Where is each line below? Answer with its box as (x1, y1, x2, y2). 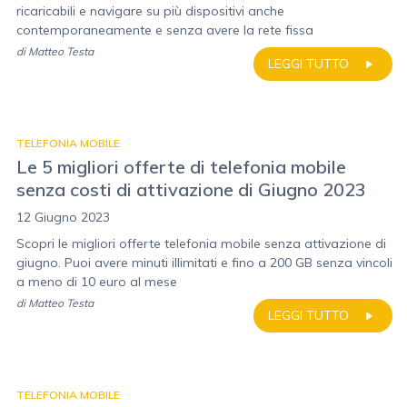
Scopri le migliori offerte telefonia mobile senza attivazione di (16, 235, 386, 252)
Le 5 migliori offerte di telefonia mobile (16, 155, 346, 178)
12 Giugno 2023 (16, 209, 110, 225)
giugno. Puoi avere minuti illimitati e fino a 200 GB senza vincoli (16, 254, 392, 271)
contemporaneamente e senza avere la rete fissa (16, 22, 313, 38)
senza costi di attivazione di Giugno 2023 (16, 178, 366, 201)
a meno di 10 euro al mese (16, 273, 177, 290)
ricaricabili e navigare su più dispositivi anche (16, 3, 284, 19)
